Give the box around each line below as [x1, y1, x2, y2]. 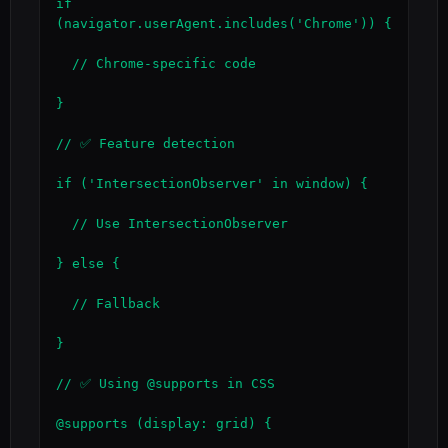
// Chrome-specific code [56, 56, 72, 71]
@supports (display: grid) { [56, 416, 272, 431]
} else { [56, 256, 120, 271]
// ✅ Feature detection [56, 136, 235, 151]
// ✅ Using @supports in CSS [56, 376, 275, 391]
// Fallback [56, 296, 72, 311]
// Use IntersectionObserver [56, 216, 72, 231]
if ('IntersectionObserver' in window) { [56, 176, 368, 191]
